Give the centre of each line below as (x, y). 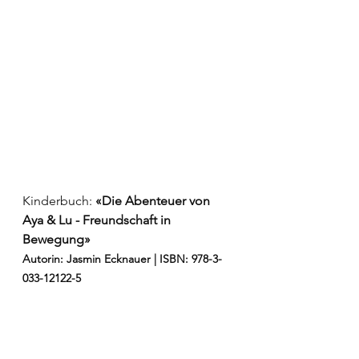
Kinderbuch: (57, 200)
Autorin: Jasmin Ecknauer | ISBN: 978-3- (122, 258)
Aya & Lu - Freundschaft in (98, 220)
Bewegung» (56, 239)
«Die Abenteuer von (153, 200)
